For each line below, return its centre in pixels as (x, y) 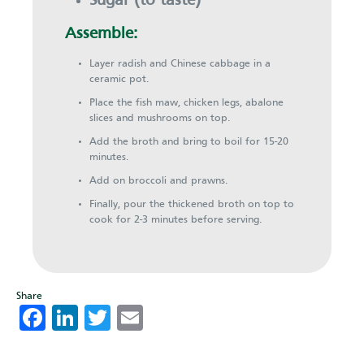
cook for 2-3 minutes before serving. (175, 220)
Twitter (152, 317)
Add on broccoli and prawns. (158, 181)
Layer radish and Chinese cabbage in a (180, 64)
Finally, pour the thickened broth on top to (192, 204)
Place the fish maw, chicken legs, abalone (186, 103)
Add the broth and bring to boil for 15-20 (189, 142)
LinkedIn (127, 317)
